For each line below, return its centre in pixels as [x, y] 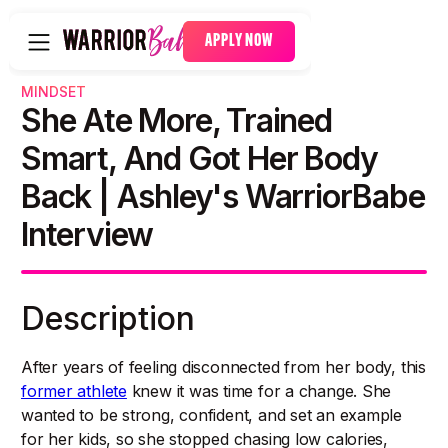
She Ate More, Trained [176, 120]
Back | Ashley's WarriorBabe [223, 196]
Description [108, 318]
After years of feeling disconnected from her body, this [223, 367]
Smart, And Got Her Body [199, 158]
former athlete [74, 391]
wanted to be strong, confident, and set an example [211, 415]
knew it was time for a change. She [259, 391]
